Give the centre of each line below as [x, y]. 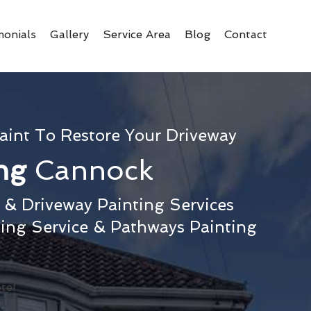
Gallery [69, 34]
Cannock [94, 170]
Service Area [137, 34]
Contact [246, 34]
